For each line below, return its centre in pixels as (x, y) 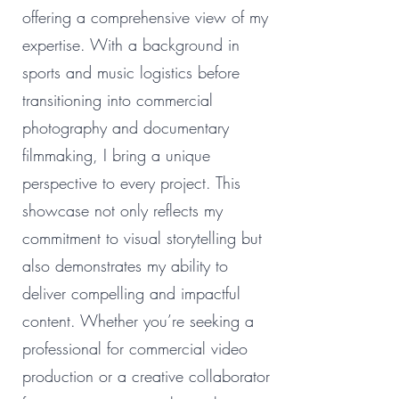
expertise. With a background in (131, 45)
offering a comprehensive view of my (145, 17)
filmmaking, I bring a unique (116, 155)
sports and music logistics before (131, 72)
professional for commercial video (135, 348)
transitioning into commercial (118, 100)
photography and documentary (126, 127)
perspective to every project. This (131, 183)
